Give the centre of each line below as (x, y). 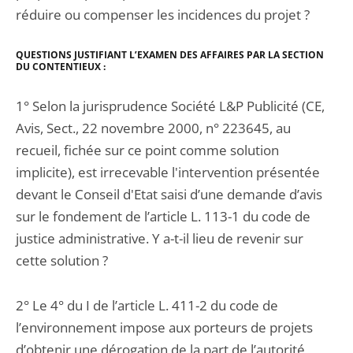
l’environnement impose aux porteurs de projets (164, 327)
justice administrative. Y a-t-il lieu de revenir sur (160, 238)
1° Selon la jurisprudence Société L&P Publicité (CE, (170, 106)
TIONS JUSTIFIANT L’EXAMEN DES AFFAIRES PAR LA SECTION (183, 55)
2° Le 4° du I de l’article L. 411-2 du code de (147, 305)
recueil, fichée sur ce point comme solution (147, 150)
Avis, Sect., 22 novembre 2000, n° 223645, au (153, 128)
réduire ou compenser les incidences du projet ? (163, 15)
